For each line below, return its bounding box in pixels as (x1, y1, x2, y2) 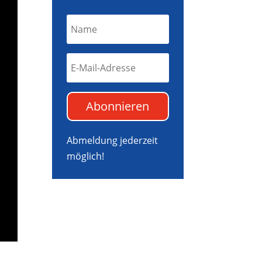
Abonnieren (86, 98, 150, 115)
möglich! (67, 150, 105, 163)
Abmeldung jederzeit (67, 134, 158, 147)
